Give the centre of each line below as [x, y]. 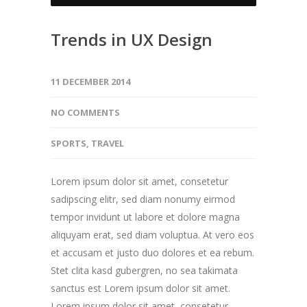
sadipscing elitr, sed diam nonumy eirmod [143, 199]
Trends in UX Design [132, 39]
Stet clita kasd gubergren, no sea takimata [144, 270]
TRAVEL [108, 143]
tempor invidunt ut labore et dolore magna [145, 217]
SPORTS [69, 143]
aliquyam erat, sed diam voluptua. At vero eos [152, 234]
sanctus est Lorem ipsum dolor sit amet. [140, 288]
